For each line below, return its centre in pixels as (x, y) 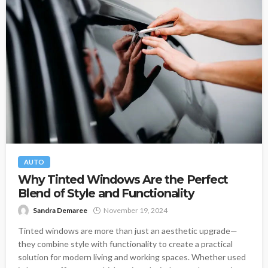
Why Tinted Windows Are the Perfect (123, 180)
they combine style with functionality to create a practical (125, 244)
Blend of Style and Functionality (106, 194)
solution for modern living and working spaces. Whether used (132, 257)
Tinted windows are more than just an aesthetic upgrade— (128, 231)
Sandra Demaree (60, 211)
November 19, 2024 (135, 211)
